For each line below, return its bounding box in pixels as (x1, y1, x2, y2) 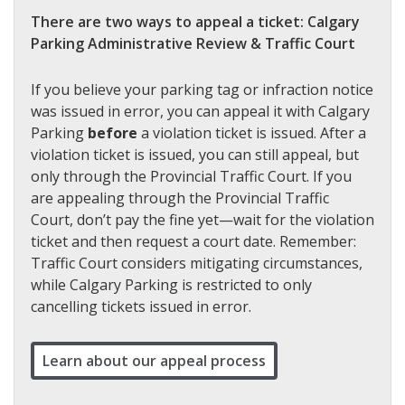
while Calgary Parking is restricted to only (31, 274, 312, 295)
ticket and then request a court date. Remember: (31, 231, 356, 251)
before (88, 122, 141, 143)
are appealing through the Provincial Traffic (31, 187, 329, 208)
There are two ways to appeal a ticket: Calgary (31, 11, 360, 32)
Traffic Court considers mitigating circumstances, (31, 252, 363, 273)
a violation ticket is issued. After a (141, 122, 366, 143)
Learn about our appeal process (42, 350, 266, 371)
